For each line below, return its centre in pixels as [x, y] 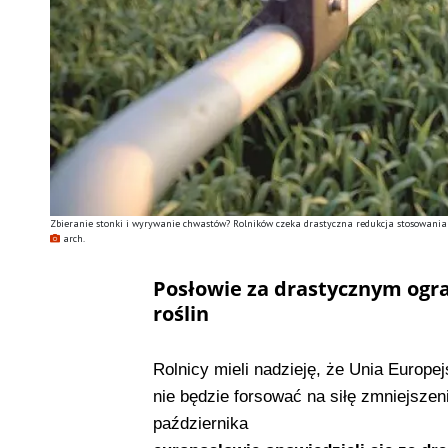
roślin [180, 314]
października [200, 424]
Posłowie [199, 289]
